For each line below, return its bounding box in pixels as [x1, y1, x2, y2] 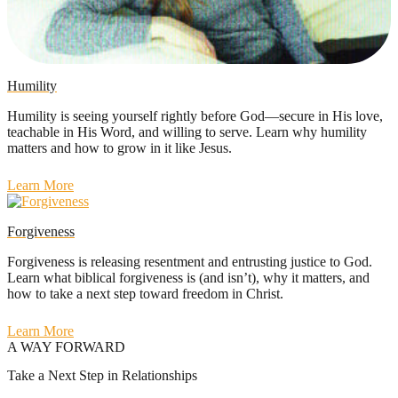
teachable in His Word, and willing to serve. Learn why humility [7, 124, 367, 140]
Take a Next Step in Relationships [7, 367, 197, 383]
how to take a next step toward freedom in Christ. [7, 286, 283, 302]
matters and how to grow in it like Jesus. [7, 140, 232, 156]
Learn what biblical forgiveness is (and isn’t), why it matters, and [7, 270, 370, 286]
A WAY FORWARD [7, 339, 125, 355]
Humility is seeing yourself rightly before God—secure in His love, [7, 108, 383, 124]
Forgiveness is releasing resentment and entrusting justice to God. [7, 254, 372, 270]
